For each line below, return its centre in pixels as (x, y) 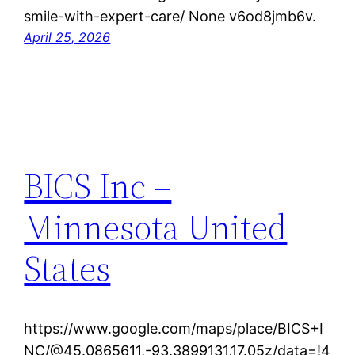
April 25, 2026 (67, 38)
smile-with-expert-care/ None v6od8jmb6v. (170, 17)
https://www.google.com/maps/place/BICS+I (174, 329)
